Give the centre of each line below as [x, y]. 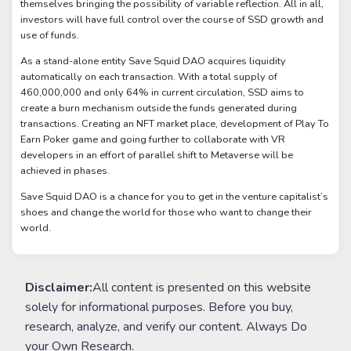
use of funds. [51, 36]
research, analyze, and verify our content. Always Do [166, 326]
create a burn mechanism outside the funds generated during [159, 109]
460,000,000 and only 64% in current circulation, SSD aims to [163, 93]
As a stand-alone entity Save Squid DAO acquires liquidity [154, 62]
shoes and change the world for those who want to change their [166, 213]
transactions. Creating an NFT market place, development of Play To [175, 124]
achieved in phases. [67, 171]
